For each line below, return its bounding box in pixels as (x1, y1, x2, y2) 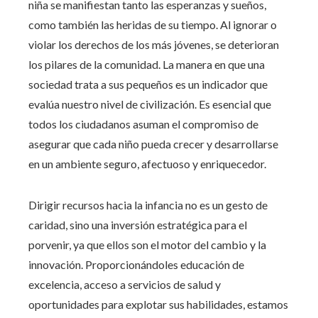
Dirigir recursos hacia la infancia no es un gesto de (28, 198, 268, 212)
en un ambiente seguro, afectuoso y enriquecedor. (28, 157, 266, 171)
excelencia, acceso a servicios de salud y (28, 278, 221, 292)
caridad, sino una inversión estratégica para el (28, 218, 247, 232)
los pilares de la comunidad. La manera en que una (28, 57, 265, 72)
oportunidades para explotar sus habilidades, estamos (28, 297, 288, 312)
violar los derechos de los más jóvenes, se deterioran (28, 38, 279, 52)
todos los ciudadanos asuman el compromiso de (28, 117, 258, 131)
